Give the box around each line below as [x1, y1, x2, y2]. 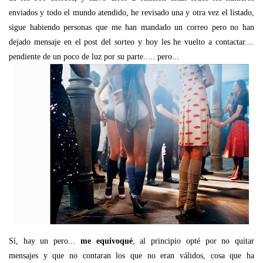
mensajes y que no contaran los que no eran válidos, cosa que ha [9, 251, 254, 260]
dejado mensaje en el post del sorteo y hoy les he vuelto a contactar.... [9, 37, 254, 46]
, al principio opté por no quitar [132, 236, 255, 245]
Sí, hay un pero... [9, 236, 80, 245]
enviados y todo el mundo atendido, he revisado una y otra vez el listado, [9, 8, 254, 17]
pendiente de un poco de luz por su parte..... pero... [9, 52, 179, 61]
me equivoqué [80, 236, 133, 245]
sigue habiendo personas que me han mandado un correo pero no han [9, 22, 254, 32]
